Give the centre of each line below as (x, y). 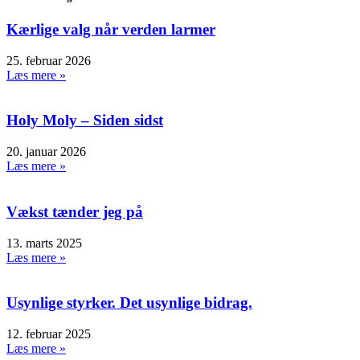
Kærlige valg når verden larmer (111, 29)
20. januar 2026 (46, 152)
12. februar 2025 (49, 333)
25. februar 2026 (49, 60)
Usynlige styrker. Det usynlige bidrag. (129, 303)
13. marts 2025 (44, 243)
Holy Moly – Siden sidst (85, 121)
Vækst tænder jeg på (75, 211)
